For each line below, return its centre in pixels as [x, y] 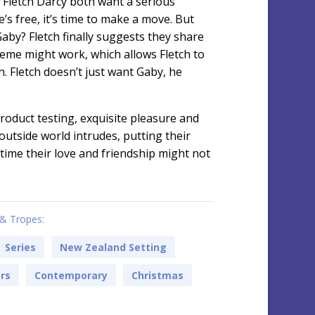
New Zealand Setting [113, 247]
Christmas [158, 276]
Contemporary [71, 276]
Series [20, 247]
